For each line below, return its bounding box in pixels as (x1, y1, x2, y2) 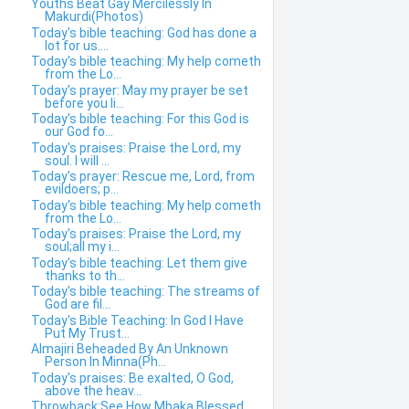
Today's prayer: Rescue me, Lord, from (30, 169, 255, 184)
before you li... (44, 95, 124, 110)
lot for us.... (44, 37, 109, 53)
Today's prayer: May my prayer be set (30, 82, 248, 98)
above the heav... (44, 383, 142, 398)
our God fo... (44, 124, 113, 140)
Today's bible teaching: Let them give (30, 255, 247, 270)
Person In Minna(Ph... (44, 354, 166, 370)
